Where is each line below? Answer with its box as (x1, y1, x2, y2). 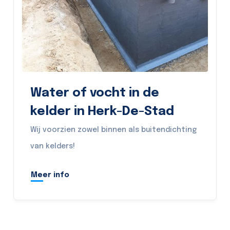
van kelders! (30, 143, 75, 150)
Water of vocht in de (30, 87, 159, 100)
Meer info (30, 171, 69, 179)
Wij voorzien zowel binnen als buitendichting (30, 126, 197, 133)
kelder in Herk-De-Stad (30, 105, 174, 118)
